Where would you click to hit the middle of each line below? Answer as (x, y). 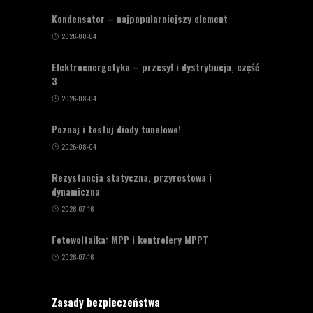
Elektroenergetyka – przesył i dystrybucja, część (155, 67)
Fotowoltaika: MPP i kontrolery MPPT (130, 240)
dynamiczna (76, 191)
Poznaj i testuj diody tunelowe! (116, 129)
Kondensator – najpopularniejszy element (140, 19)
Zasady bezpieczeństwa (106, 302)
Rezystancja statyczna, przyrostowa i (132, 177)
